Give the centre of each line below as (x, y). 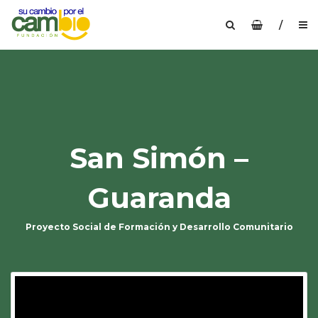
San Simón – (159, 158)
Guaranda (159, 198)
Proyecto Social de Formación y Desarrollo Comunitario (159, 227)
